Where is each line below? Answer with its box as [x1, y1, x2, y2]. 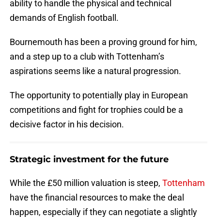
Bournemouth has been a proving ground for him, [10, 37, 197, 47]
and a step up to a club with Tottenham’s [10, 51, 164, 62]
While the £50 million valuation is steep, [10, 178, 162, 188]
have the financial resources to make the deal [10, 192, 184, 203]
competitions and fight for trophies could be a [10, 105, 183, 115]
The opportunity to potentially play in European [10, 90, 188, 101]
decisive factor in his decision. [10, 119, 124, 130]
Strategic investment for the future [10, 154, 169, 165]
